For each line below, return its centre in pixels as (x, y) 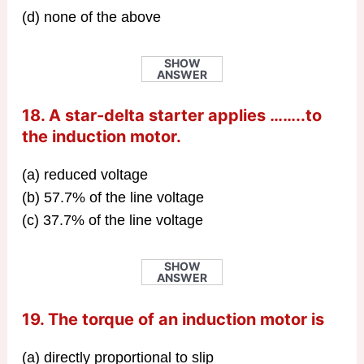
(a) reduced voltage (84, 175)
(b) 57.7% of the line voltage (113, 198)
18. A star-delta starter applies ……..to (171, 116)
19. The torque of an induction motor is (173, 319)
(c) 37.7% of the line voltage (112, 221)
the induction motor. (101, 137)
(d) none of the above (91, 17)
